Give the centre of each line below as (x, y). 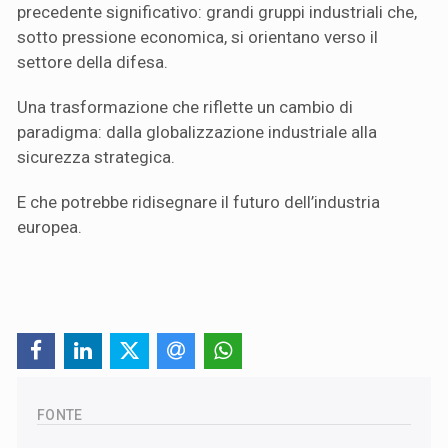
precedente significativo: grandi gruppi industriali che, (217, 12)
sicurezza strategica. (96, 157)
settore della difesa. (92, 62)
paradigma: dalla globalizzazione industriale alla (197, 132)
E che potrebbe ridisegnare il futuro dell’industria (198, 202)
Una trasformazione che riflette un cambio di (185, 107)
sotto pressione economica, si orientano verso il (197, 37)
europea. (49, 227)
